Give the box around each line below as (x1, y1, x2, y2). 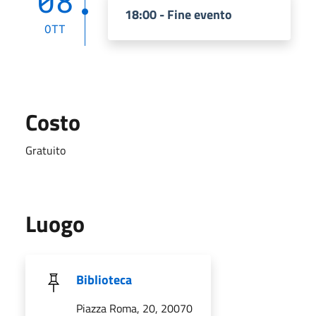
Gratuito (25, 141, 66, 159)
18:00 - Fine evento (125, 4, 232, 24)
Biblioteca (76, 269, 132, 289)
